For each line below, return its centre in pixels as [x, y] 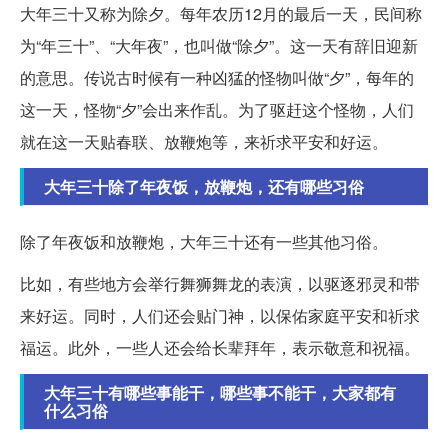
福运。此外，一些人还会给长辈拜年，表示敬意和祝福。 [220, 347]
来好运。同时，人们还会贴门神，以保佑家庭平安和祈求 [220, 315]
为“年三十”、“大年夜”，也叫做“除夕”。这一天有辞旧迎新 [219, 45]
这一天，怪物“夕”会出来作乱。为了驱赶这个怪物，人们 [217, 109]
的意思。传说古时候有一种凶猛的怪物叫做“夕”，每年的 [217, 77]
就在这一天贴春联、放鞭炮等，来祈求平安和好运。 [204, 141]
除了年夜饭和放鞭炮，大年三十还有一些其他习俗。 [204, 241]
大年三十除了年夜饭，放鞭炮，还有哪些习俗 [204, 186]
